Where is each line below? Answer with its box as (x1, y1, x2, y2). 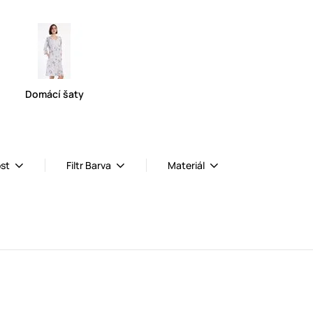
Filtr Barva (66, 158, 111, 172)
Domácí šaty (25, 87, 84, 101)
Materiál (168, 158, 205, 172)
